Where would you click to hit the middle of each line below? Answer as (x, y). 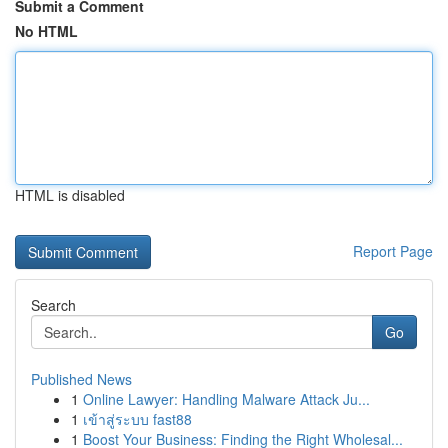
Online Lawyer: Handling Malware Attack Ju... (226, 399)
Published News (81, 379)
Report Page (393, 251)
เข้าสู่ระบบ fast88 (137, 419)
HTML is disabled (70, 195)
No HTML (46, 31)
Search (53, 305)
